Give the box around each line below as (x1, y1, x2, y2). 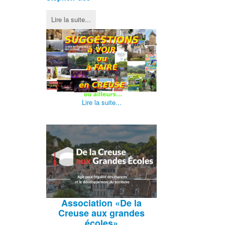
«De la (115, 196, 142, 209)
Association (61, 196, 116, 209)
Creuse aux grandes (58, 206, 145, 219)
